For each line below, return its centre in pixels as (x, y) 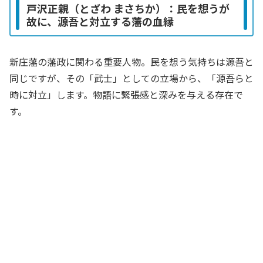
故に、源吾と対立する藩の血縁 (100, 21)
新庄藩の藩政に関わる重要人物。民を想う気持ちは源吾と (131, 62)
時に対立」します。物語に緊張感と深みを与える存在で (126, 95)
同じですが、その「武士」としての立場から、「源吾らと (131, 78)
